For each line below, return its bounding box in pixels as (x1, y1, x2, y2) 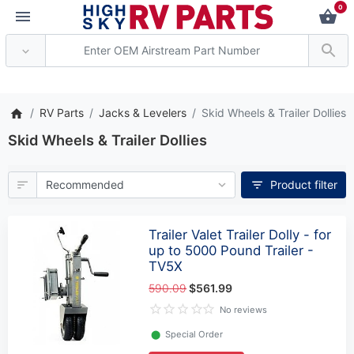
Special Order (165, 329, 224, 341)
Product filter (269, 178, 337, 192)
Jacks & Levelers (99, 106, 186, 120)
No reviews (220, 304, 268, 316)
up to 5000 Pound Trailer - (149, 242, 314, 258)
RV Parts (40, 106, 84, 120)
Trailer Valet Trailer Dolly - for (149, 226, 332, 243)
